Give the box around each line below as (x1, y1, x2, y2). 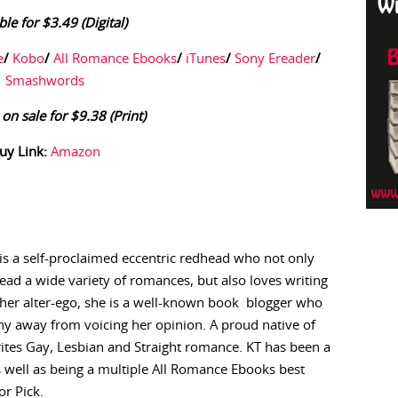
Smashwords (5, 75, 85, 88)
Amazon (50, 146, 100, 159)
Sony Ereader (235, 52, 316, 66)
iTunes (186, 52, 227, 66)
